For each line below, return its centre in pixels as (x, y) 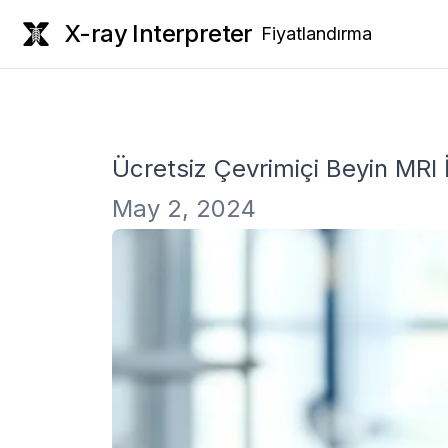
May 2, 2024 (184, 208)
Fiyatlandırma (316, 33)
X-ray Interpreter (158, 33)
